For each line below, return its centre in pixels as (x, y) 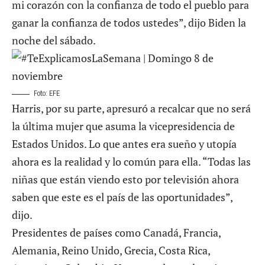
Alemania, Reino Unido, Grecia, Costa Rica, (111, 251)
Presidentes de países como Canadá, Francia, (116, 233)
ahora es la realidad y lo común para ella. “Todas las (131, 162)
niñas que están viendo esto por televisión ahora (125, 180)
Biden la (226, 23)
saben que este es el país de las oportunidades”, (122, 197)
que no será (223, 109)
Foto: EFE (47, 93)
